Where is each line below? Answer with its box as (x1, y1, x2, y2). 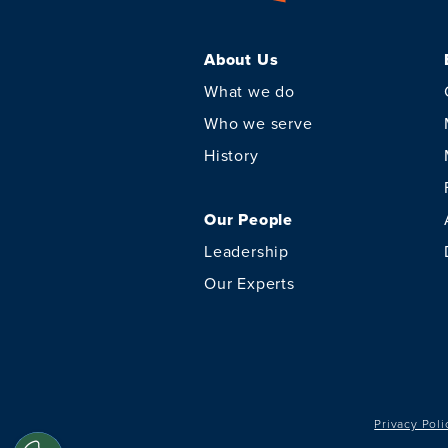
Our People (204, 208, 293, 232)
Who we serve (204, 111, 313, 134)
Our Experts (204, 271, 295, 294)
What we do (204, 79, 295, 102)
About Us (204, 48, 279, 72)
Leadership (204, 239, 289, 262)
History (204, 143, 259, 166)
